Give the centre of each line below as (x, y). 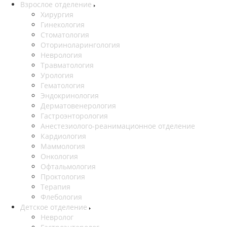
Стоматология (65, 35)
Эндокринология (70, 96)
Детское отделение (55, 207)
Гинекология (63, 25)
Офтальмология (68, 167)
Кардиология (63, 136)
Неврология (61, 55)
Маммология (63, 146)
